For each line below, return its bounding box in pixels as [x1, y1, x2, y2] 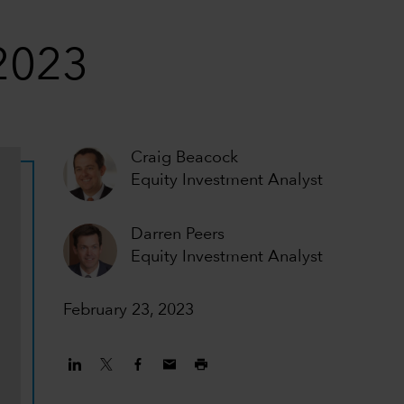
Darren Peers [131, 225, 225, 243]
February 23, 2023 [63, 302, 195, 319]
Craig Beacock [131, 150, 239, 166]
